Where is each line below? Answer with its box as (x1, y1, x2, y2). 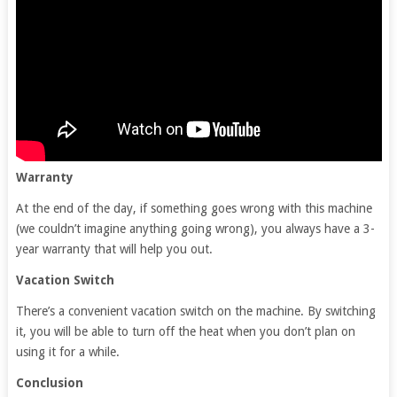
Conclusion (15, 376, 83, 391)
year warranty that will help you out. (15, 242, 213, 257)
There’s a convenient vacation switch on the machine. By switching (15, 304, 376, 319)
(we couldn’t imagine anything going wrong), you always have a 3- (15, 222, 375, 237)
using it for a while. (15, 345, 120, 360)
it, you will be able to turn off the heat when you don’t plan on (15, 324, 355, 339)
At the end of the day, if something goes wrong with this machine (15, 201, 372, 216)
